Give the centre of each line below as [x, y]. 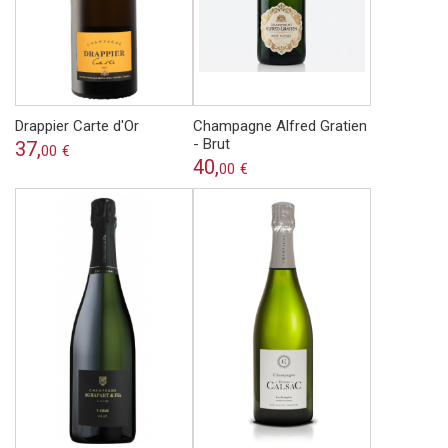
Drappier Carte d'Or [77, 126]
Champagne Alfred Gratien [280, 126]
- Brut [211, 144]
